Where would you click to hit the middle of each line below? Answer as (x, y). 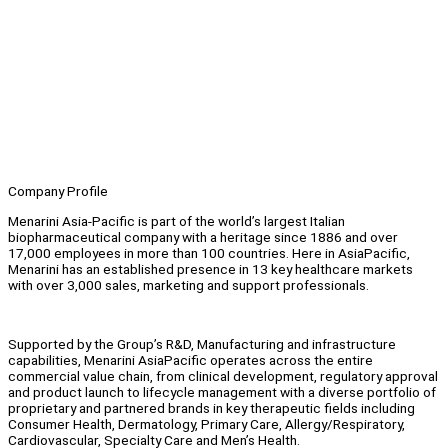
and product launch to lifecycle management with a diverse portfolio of (222, 392)
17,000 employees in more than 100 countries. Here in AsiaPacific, (209, 252)
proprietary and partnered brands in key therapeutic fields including (211, 408)
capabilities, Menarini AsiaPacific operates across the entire (190, 360)
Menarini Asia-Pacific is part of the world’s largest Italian (176, 220)
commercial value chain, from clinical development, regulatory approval (223, 376)
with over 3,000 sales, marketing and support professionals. (188, 284)
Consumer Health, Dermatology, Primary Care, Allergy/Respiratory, (206, 424)
